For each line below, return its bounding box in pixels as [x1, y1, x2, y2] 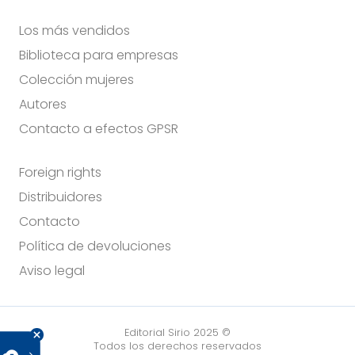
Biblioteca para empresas [19, 45, 178, 64]
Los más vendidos [19, 21, 130, 40]
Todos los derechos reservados [94, 338, 261, 353]
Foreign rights [19, 162, 101, 181]
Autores [19, 94, 67, 113]
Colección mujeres [19, 70, 134, 89]
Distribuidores [19, 187, 102, 206]
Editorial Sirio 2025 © [124, 325, 231, 339]
